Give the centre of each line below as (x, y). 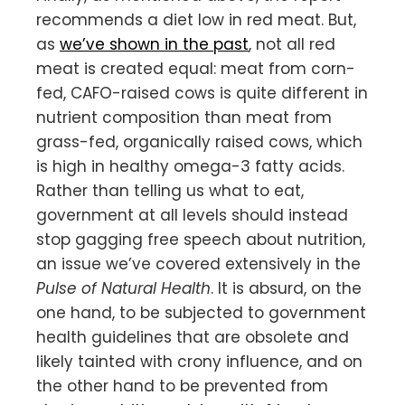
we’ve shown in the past (154, 44)
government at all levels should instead (192, 215)
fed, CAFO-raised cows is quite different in (202, 93)
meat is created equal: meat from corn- (196, 68)
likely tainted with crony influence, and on (199, 361)
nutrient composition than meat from (184, 117)
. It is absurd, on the (286, 288)
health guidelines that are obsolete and (193, 337)
